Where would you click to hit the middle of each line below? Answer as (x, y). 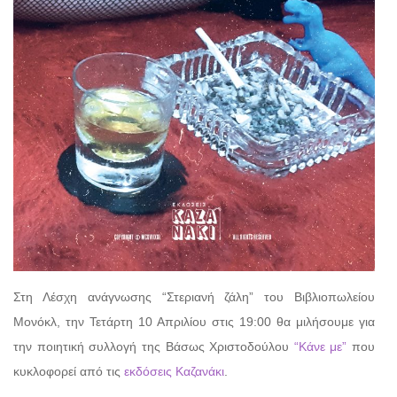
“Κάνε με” (320, 346)
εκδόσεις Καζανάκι (172, 371)
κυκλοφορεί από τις (67, 371)
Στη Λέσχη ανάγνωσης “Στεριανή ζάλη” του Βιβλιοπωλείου (194, 296)
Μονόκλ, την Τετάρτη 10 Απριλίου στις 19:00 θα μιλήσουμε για (194, 321)
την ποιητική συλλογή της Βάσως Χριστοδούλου (154, 346)
